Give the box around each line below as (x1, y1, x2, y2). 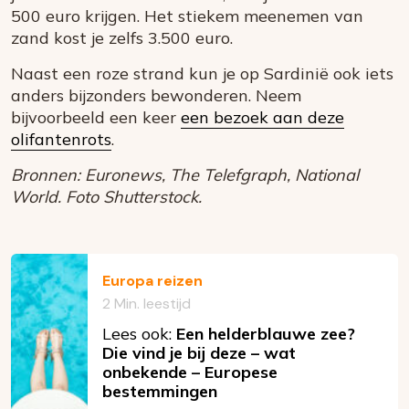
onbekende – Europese (102, 362, 278, 383)
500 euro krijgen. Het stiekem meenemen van (11, 5, 363, 27)
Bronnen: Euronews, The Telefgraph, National (11, 164, 359, 186)
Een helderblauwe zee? (176, 323, 355, 345)
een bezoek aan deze (181, 107, 344, 129)
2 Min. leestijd (102, 294, 191, 314)
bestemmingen (102, 381, 217, 403)
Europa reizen (102, 271, 203, 291)
